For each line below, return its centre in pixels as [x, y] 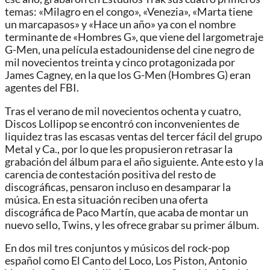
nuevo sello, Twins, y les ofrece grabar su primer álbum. [132, 225]
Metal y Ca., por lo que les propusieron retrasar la [119, 149]
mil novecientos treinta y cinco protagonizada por [120, 63]
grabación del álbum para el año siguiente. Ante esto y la [134, 162]
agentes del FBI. [42, 88]
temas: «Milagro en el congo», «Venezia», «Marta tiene [129, 12]
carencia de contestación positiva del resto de [110, 174]
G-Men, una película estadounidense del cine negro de [130, 50]
